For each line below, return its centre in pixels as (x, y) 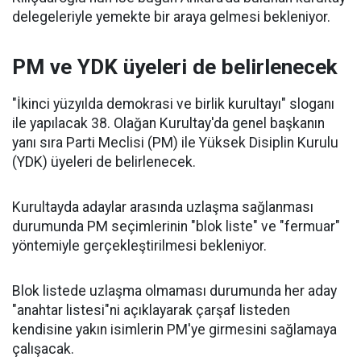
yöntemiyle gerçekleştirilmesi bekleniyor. (139, 245)
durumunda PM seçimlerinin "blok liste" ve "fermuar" (176, 226)
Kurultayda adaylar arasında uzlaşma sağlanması (163, 207)
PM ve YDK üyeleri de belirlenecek (175, 66)
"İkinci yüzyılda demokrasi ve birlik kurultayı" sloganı (173, 104)
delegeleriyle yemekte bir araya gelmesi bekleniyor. (171, 17)
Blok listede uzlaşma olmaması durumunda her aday (174, 290)
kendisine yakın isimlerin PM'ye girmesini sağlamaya (174, 329)
